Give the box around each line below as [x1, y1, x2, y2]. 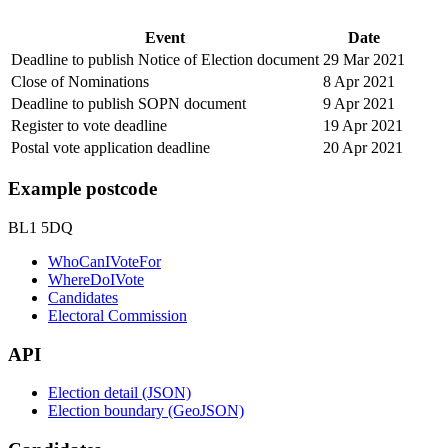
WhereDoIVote [48, 271, 144, 288]
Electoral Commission [48, 307, 187, 324]
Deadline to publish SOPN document [11, 94, 246, 112]
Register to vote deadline [11, 116, 167, 134]
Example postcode [8, 178, 157, 200]
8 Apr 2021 [323, 72, 395, 90]
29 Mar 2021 [323, 50, 405, 68]
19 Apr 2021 [323, 116, 403, 134]
